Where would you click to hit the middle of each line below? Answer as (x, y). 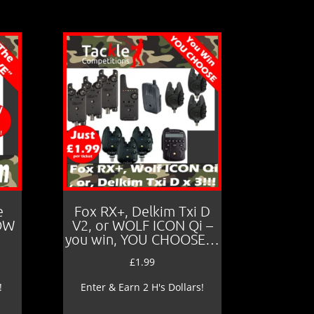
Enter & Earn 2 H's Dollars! (143, 287)
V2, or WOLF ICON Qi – (142, 225)
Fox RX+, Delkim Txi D (143, 211)
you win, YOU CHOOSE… (143, 239)
